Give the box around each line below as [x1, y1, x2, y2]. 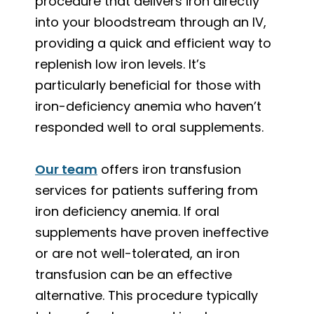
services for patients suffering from [35, 181, 258, 199]
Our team [35, 160, 97, 178]
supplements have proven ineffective [35, 223, 268, 241]
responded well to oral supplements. [35, 118, 264, 136]
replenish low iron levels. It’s [35, 55, 206, 73]
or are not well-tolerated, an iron [35, 244, 240, 262]
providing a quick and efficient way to [35, 34, 271, 52]
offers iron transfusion [97, 160, 241, 178]
